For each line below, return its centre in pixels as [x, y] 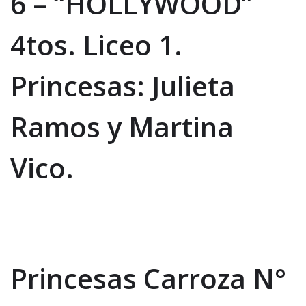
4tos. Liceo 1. [96, 44]
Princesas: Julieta [123, 85]
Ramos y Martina [122, 126]
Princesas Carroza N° [148, 278]
